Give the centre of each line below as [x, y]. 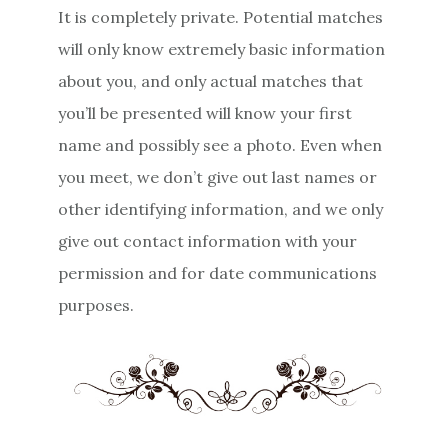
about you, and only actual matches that [211, 80]
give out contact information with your [208, 240]
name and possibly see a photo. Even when [220, 144]
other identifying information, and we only [221, 208]
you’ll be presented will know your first [205, 112]
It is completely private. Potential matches [221, 16]
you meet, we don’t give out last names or [218, 176]
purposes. [96, 304]
